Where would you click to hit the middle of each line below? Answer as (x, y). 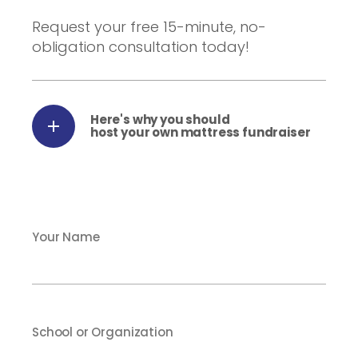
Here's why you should (160, 119)
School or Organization (103, 332)
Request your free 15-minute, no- (149, 27)
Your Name (66, 237)
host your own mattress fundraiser (201, 132)
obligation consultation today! (141, 47)
